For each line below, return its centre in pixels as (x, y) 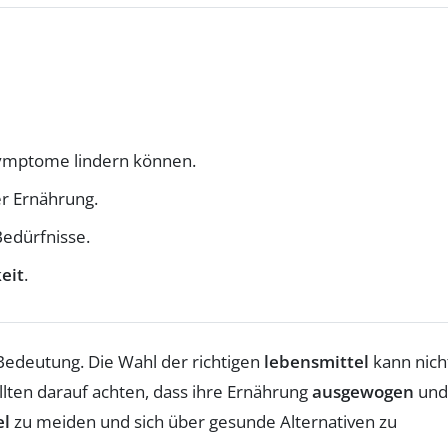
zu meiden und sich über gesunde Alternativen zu (203, 421)
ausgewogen (363, 391)
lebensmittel (316, 361)
